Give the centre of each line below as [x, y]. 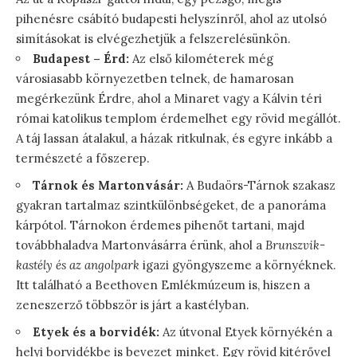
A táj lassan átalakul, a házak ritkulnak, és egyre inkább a [174, 138]
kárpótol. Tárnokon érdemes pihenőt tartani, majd [160, 225]
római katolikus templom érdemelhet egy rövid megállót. [178, 118]
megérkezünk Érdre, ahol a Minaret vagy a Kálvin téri [169, 98]
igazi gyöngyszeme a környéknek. [238, 265]
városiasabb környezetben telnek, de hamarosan [155, 78]
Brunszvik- [295, 245]
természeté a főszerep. [83, 158]
